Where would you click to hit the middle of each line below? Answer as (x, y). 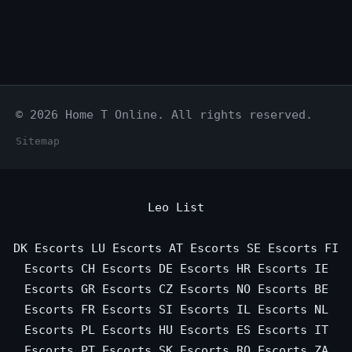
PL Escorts (116, 330)
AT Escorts (204, 248)
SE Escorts (282, 248)
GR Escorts (116, 289)
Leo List (176, 207)
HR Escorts (271, 269)
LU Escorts (126, 248)
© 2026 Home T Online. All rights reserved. (164, 115)
